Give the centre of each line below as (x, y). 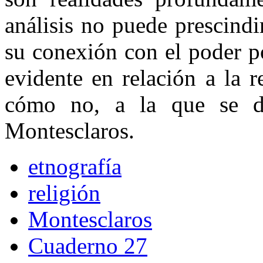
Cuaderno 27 (88, 246)
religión (64, 193)
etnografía (75, 167)
